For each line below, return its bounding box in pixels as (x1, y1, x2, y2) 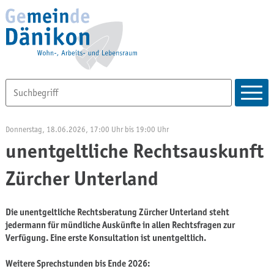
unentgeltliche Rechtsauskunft (5, 138, 264, 163)
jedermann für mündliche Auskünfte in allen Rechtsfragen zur (5, 219, 235, 231)
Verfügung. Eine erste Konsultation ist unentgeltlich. (5, 232, 206, 243)
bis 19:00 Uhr (124, 124, 169, 134)
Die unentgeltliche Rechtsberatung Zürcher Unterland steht (5, 206, 229, 218)
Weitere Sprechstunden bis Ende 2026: (5, 257, 150, 269)
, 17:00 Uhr (85, 124, 125, 134)
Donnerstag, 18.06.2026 (5, 124, 86, 134)
